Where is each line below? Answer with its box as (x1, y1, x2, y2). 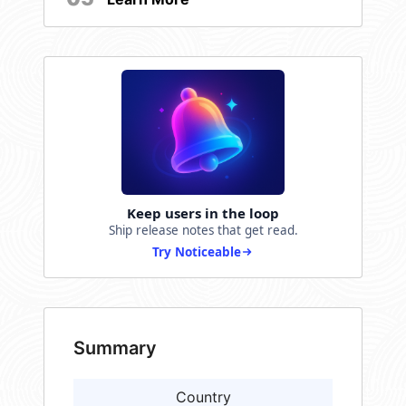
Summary (73, 337, 157, 360)
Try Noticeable (152, 244, 241, 261)
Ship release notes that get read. (108, 222, 298, 239)
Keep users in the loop (127, 204, 279, 223)
